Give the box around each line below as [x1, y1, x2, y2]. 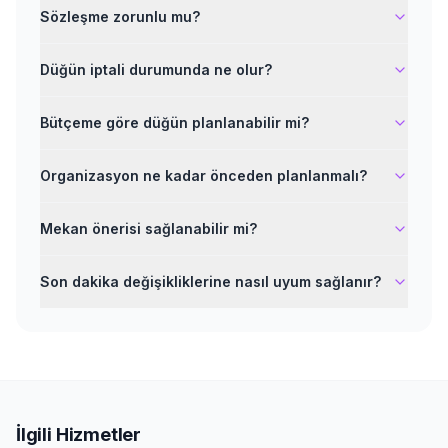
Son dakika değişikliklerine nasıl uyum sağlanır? [40, 273, 381, 290]
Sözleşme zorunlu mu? [40, 8, 200, 25]
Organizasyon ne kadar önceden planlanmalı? [40, 167, 367, 184]
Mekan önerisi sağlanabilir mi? [40, 220, 257, 237]
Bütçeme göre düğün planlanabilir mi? [40, 114, 309, 131]
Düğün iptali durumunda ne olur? [40, 61, 272, 78]
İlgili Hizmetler [16, 424, 142, 445]
